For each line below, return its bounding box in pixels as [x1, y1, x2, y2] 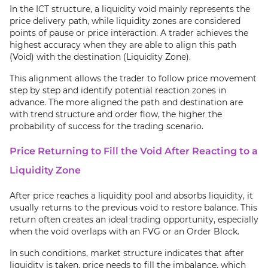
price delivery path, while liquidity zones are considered [10, 16, 240, 26]
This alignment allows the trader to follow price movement [10, 73, 257, 84]
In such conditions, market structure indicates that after [10, 248, 244, 258]
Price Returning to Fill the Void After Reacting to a [10, 145, 258, 157]
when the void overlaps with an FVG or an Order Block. [10, 226, 239, 237]
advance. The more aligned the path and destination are [10, 97, 243, 108]
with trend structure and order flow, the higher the [10, 109, 222, 120]
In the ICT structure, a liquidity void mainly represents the [10, 4, 250, 14]
